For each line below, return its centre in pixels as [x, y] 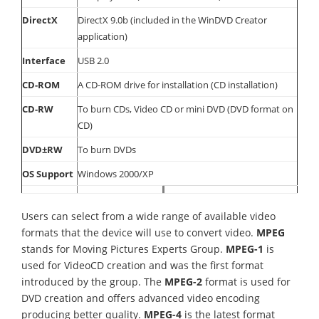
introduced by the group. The [91, 282]
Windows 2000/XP [116, 174]
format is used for [246, 282]
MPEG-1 [245, 249]
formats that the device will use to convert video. [139, 232]
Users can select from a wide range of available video [148, 216]
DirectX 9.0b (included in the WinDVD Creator [172, 20]
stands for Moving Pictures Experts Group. [124, 249]
